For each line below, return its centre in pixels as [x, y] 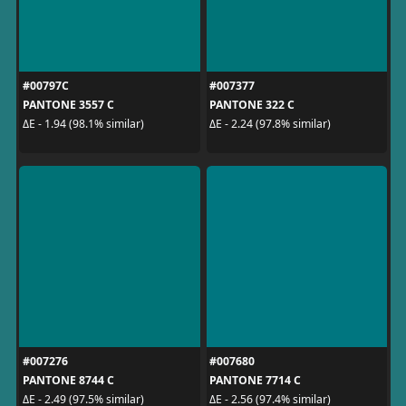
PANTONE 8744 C [68, 380]
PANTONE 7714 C [255, 380]
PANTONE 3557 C [68, 104]
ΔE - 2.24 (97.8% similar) [270, 124]
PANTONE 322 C [252, 104]
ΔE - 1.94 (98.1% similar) [83, 124]
